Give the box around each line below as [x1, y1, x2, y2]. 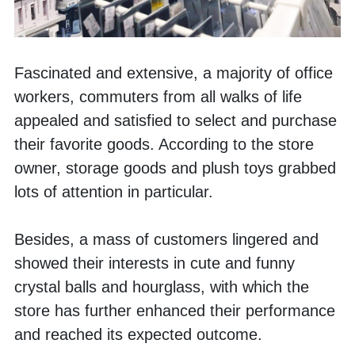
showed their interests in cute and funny [14, 254, 295, 272]
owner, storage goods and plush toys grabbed [14, 158, 336, 177]
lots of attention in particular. [14, 182, 213, 200]
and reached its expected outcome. [14, 325, 267, 343]
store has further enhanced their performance [14, 301, 335, 319]
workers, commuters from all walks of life [14, 87, 302, 105]
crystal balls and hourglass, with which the [14, 277, 309, 296]
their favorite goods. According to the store [14, 135, 314, 153]
